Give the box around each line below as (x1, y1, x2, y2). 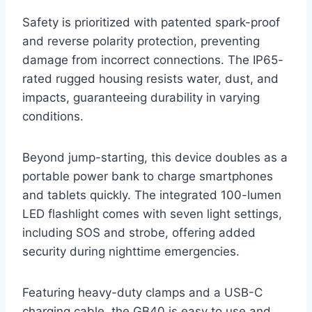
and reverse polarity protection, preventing (22, 34, 260, 49)
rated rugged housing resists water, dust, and (22, 72, 279, 86)
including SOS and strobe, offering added (22, 226, 256, 240)
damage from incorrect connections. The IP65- (22, 53, 283, 68)
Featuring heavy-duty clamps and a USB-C (22, 286, 263, 300)
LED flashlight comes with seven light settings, (22, 207, 282, 221)
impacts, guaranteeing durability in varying (22, 91, 260, 105)
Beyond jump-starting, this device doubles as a (22, 150, 288, 165)
